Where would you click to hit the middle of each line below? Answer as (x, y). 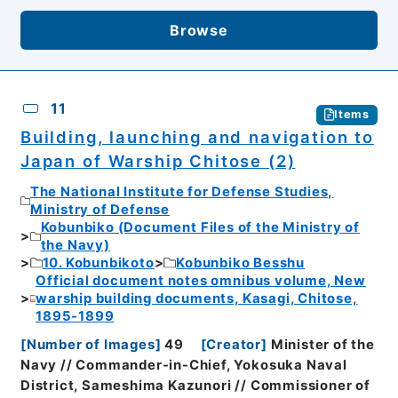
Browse (199, 31)
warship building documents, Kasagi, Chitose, (197, 298)
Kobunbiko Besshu (241, 263)
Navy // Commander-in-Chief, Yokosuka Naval (183, 366)
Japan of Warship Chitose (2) (158, 160)
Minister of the (322, 345)
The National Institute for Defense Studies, (182, 192)
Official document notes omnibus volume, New (201, 281)
